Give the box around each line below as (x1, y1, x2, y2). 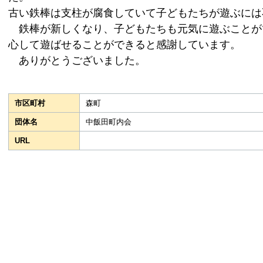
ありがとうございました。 (8, 54, 146, 66)
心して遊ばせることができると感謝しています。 (8, 38, 241, 50)
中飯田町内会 (86, 117, 131, 126)
